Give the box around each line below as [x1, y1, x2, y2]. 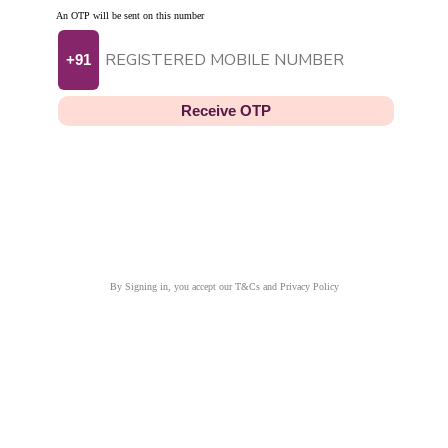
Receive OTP [181, 101, 271, 119]
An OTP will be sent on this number [56, 9, 204, 21]
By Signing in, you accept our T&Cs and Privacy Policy [109, 281, 339, 293]
